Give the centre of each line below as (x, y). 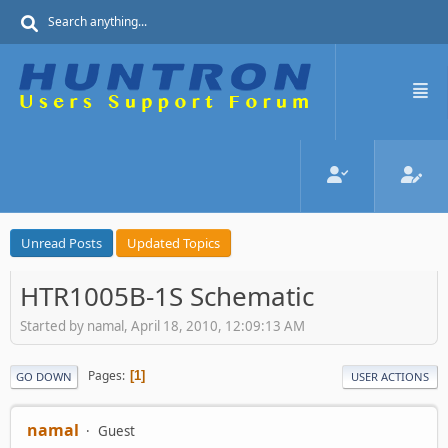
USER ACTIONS (390, 376)
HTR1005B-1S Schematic (167, 296)
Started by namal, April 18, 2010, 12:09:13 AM (162, 325)
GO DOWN (44, 376)
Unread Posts (61, 243)
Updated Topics (173, 243)
